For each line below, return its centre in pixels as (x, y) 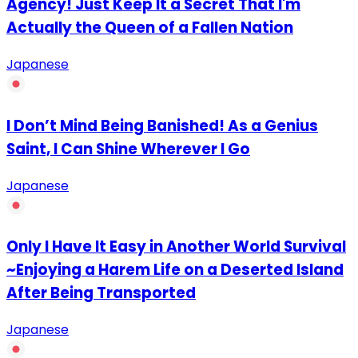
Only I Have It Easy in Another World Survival (176, 247)
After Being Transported (101, 293)
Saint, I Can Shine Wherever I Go (128, 149)
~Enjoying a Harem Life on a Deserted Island (175, 270)
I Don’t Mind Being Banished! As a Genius (162, 125)
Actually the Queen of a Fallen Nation (150, 28)
